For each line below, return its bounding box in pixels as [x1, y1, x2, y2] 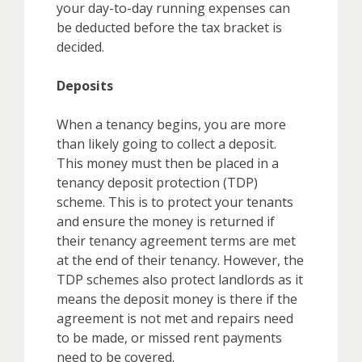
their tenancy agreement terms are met [57, 231, 296, 250]
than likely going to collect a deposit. [57, 134, 276, 153]
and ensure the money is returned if [57, 212, 275, 230]
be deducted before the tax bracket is [57, 18, 282, 36]
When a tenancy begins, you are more [57, 115, 286, 133]
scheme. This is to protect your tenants [57, 192, 293, 211]
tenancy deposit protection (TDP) [57, 173, 258, 192]
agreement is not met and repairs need [57, 309, 293, 327]
